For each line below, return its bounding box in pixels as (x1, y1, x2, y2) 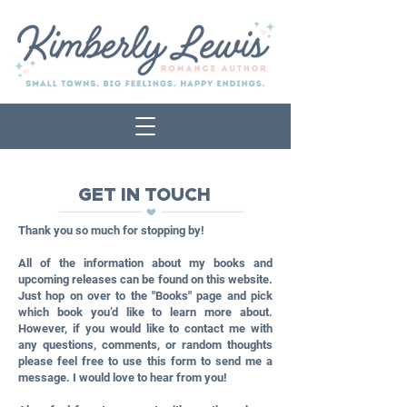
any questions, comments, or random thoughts (18, 338, 273, 352)
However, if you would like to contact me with (18, 322, 273, 335)
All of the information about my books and (18, 256, 273, 270)
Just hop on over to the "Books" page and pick (18, 289, 273, 303)
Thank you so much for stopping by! (18, 223, 204, 237)
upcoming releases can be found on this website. (18, 273, 273, 286)
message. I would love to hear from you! (18, 371, 230, 384)
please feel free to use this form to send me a (18, 354, 273, 368)
